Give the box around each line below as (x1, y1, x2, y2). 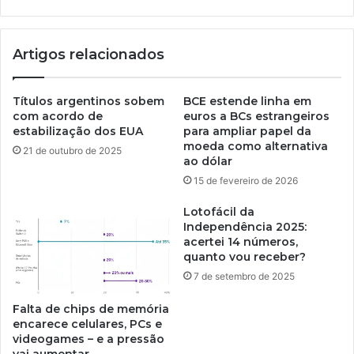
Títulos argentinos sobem (13, 93, 164, 108)
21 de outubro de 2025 (23, 144, 122, 156)
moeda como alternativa (183, 138, 328, 153)
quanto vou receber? (183, 249, 306, 264)
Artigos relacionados (13, 45, 164, 63)
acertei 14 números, (183, 234, 298, 249)
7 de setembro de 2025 (194, 269, 295, 282)
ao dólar (183, 153, 232, 168)
